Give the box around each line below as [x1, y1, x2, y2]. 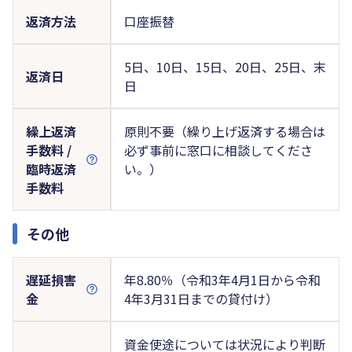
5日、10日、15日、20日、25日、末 [123, 57, 326, 76]
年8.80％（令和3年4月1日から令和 [123, 269, 321, 289]
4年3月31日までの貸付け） [123, 288, 278, 308]
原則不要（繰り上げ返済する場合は [123, 121, 325, 141]
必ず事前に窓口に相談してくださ [123, 140, 313, 159]
